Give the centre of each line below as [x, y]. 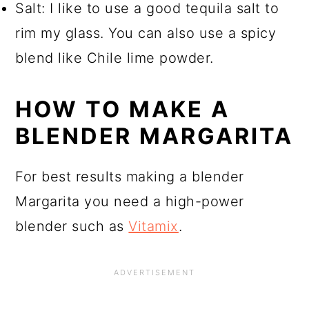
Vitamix [153, 227]
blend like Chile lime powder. [114, 58]
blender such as [72, 227]
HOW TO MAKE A [123, 110]
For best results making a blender [130, 177]
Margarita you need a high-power [130, 202]
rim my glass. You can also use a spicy [146, 33]
